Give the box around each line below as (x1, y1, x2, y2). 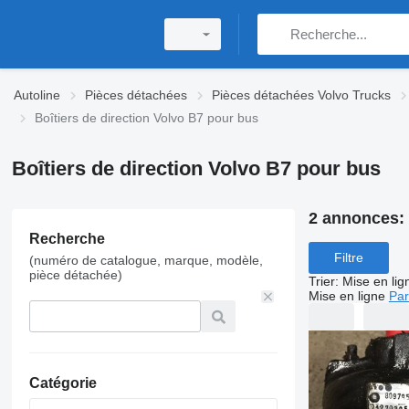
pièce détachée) (28, 267, 122, 282)
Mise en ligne (308, 288, 385, 303)
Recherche (28, 231, 105, 246)
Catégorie (28, 375, 97, 391)
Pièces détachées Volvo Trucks (212, 88, 391, 102)
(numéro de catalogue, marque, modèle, (28, 253, 263, 267)
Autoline (14, 88, 60, 102)
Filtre (333, 250, 363, 266)
